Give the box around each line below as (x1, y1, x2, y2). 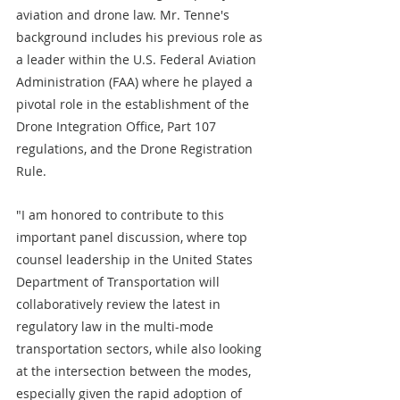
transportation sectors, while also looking (16, 340, 265, 357)
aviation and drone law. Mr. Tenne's (16, 6, 233, 23)
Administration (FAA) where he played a (16, 73, 256, 90)
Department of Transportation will (16, 273, 223, 290)
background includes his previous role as (16, 29, 266, 46)
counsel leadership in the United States (16, 251, 256, 268)
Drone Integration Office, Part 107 (16, 118, 220, 135)
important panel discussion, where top (16, 229, 251, 246)
